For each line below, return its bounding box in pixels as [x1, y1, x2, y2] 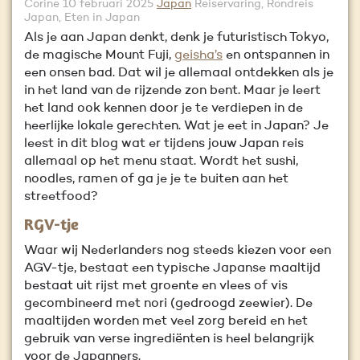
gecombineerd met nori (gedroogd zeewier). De [24, 297, 313, 310]
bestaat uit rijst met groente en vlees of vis [24, 280, 288, 292]
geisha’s [174, 49, 223, 62]
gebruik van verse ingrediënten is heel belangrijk [24, 333, 314, 346]
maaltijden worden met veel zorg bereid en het [24, 315, 308, 328]
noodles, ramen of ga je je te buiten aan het [24, 173, 288, 186]
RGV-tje [24, 214, 79, 234]
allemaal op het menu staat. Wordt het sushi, [24, 155, 298, 168]
